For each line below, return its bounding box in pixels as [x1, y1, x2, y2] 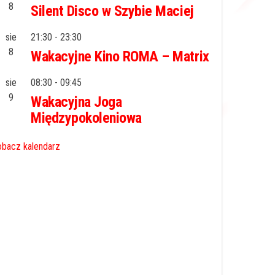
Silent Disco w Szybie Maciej [31, 2, 194, 20]
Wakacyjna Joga [31, 93, 122, 110]
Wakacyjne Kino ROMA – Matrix [31, 47, 209, 65]
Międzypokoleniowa [31, 109, 142, 126]
